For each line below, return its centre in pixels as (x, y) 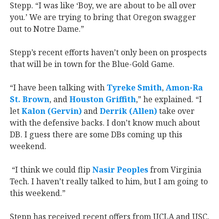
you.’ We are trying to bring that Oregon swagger (103, 17)
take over (176, 111)
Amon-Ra (184, 88)
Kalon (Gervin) (52, 111)
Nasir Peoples (120, 170)
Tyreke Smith (134, 88)
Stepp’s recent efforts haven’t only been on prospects (108, 52)
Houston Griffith (103, 99)
